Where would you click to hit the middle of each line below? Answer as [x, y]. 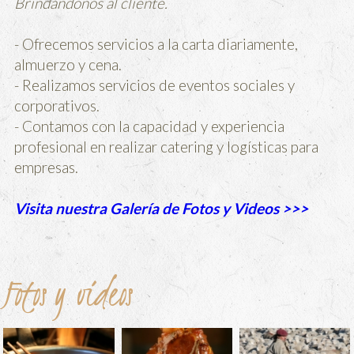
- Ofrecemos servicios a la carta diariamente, [156, 44]
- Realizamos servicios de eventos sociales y [155, 85]
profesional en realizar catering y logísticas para [167, 147]
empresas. [47, 167]
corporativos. [57, 105]
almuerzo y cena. [68, 64]
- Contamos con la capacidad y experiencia [150, 126]
